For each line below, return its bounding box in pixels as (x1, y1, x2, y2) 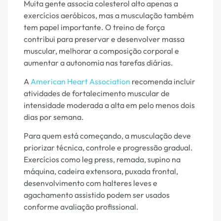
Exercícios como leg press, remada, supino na (24, 154, 181, 165)
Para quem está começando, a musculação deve (24, 131, 191, 141)
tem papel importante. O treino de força (24, 22, 165, 32)
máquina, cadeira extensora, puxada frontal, (24, 166, 178, 177)
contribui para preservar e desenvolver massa (24, 34, 184, 44)
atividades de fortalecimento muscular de (24, 88, 170, 99)
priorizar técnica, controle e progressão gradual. (24, 143, 193, 153)
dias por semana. (24, 112, 84, 122)
